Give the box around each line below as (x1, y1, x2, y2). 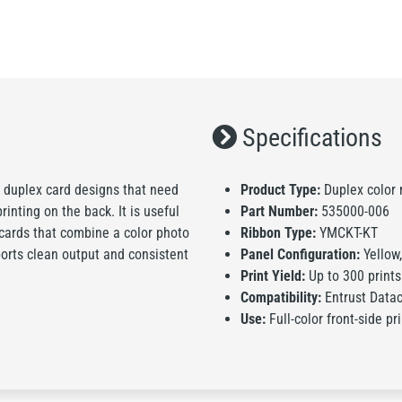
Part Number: (240, 203, 318, 220)
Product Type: (240, 181, 320, 198)
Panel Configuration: (240, 246, 360, 263)
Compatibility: (240, 289, 321, 306)
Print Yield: (240, 267, 305, 284)
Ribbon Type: (240, 224, 316, 241)
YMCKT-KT (316, 224, 378, 241)
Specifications (237, 123, 382, 153)
